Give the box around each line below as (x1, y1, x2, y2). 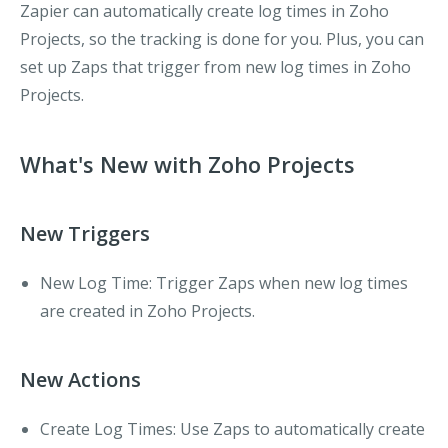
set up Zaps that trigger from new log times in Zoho (20, 56, 411, 78)
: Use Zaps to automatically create (173, 418, 425, 440)
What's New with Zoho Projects (20, 149, 355, 179)
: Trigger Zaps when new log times (149, 272, 408, 294)
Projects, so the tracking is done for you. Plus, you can (20, 28, 424, 50)
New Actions (20, 366, 141, 393)
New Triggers (20, 220, 150, 247)
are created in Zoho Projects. (40, 300, 255, 322)
